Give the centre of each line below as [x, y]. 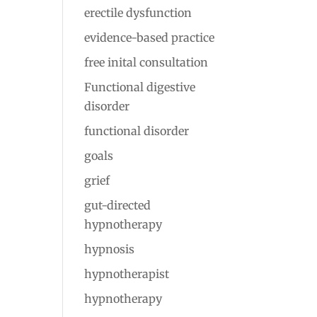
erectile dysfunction [138, 13]
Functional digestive [140, 87]
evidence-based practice [150, 38]
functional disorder [137, 131]
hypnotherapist [127, 274]
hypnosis [110, 249]
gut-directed [118, 205]
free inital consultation [146, 62]
